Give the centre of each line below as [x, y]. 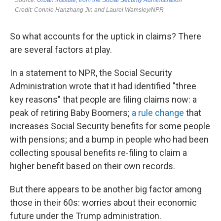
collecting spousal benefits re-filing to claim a [98, 153]
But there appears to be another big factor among [106, 189]
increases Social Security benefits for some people [110, 126]
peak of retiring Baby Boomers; [71, 113]
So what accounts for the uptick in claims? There [106, 36]
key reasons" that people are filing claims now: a [103, 99]
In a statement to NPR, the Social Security [91, 73]
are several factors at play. [61, 50]
